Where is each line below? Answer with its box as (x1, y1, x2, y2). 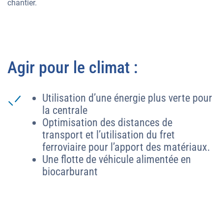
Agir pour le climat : (7, 57, 138, 77)
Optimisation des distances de (42, 116, 172, 129)
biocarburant (42, 165, 98, 178)
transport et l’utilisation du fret (42, 128, 175, 141)
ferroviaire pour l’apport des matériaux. (42, 140, 210, 153)
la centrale (42, 104, 87, 116)
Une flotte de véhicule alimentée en (42, 153, 191, 165)
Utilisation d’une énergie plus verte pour (42, 91, 212, 104)
